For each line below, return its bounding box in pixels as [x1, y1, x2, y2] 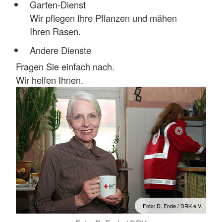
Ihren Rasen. [29, 25, 81, 38]
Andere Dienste [29, 44, 91, 57]
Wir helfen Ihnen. [16, 73, 83, 86]
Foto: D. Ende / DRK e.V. [143, 201, 202, 210]
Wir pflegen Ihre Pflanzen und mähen [29, 11, 177, 25]
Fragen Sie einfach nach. [16, 59, 114, 73]
